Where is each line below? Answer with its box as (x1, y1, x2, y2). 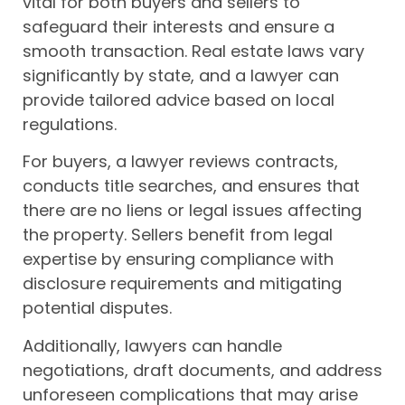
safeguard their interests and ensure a (23, 14, 334, 38)
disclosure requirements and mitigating (23, 272, 342, 296)
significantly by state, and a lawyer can (23, 63, 339, 87)
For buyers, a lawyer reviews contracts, (23, 150, 338, 174)
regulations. (23, 112, 117, 136)
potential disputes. (23, 297, 172, 320)
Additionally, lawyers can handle (23, 334, 282, 357)
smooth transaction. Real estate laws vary (23, 39, 364, 62)
